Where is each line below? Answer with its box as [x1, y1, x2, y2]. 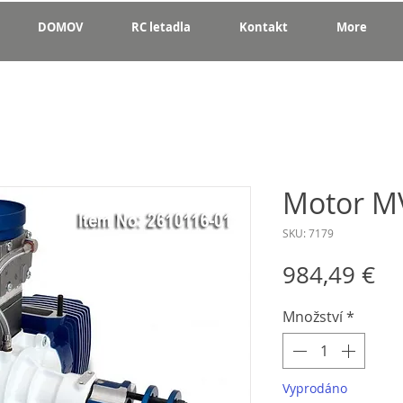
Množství [282, 306, 343, 327]
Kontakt [239, 19, 288, 35]
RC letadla [131, 19, 191, 35]
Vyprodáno [282, 379, 347, 397]
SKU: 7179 [282, 225, 334, 240]
